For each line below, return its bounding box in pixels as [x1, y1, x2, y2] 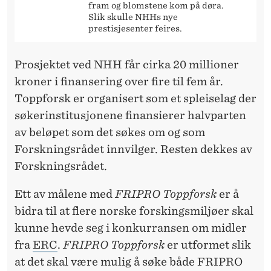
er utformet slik [165, 238, 251, 251]
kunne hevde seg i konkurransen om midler [15, 221, 247, 234]
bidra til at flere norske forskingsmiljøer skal [15, 204, 253, 217]
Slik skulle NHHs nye [88, 11, 178, 22]
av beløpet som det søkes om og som [15, 125, 205, 139]
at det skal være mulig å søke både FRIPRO [15, 255, 243, 268]
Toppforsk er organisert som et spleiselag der [15, 91, 256, 105]
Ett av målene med [15, 187, 115, 200]
